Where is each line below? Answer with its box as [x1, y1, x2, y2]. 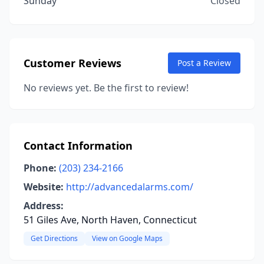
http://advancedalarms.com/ [66, 180, 193, 193]
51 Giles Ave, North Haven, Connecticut [24, 213, 197, 226]
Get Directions [31, 233, 78, 243]
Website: [24, 180, 64, 193]
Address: [24, 199, 64, 212]
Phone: [24, 161, 57, 174]
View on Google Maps [92, 233, 163, 243]
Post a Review [177, 57, 231, 68]
